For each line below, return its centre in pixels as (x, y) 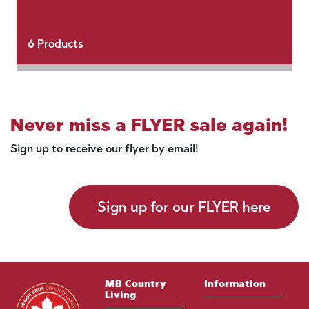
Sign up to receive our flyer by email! (104, 149)
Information (235, 284)
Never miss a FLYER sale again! (149, 125)
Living (120, 295)
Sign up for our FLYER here (184, 207)
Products (59, 44)
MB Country (135, 284)
